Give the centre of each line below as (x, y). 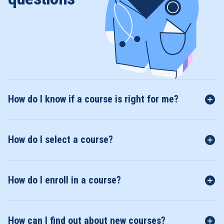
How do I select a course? (60, 140)
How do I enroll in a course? (64, 180)
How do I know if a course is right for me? (93, 99)
